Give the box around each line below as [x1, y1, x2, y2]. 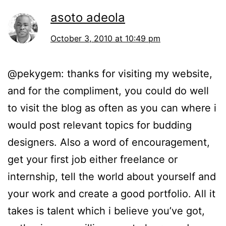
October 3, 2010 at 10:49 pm [50, 33, 160, 44]
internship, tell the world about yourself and [8, 171, 216, 183]
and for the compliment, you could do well [8, 85, 209, 97]
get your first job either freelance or [8, 153, 178, 166]
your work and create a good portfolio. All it [8, 188, 215, 200]
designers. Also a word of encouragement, [8, 136, 210, 149]
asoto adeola [50, 10, 125, 25]
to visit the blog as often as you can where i [8, 102, 216, 115]
